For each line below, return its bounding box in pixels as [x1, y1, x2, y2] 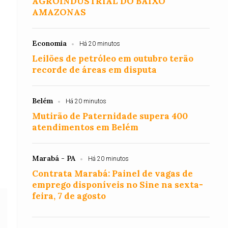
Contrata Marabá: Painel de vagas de [32, 168, 193, 179]
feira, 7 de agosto [32, 190, 106, 202]
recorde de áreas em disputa [32, 64, 157, 75]
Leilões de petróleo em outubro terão [32, 53, 194, 64]
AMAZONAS [32, 7, 87, 18]
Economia [32, 39, 67, 48]
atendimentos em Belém [32, 122, 139, 133]
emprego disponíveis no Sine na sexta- [32, 179, 204, 190]
